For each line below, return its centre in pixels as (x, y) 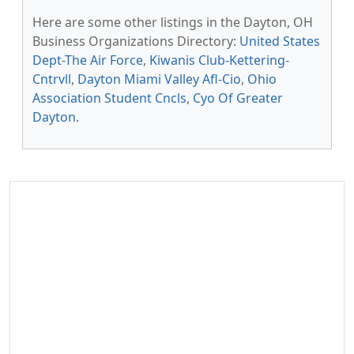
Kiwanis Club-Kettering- (219, 60)
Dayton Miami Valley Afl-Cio (159, 79)
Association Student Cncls (109, 98)
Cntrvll (52, 79)
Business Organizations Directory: (136, 41)
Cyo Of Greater (238, 98)
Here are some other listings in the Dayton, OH (173, 22)
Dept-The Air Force (88, 60)
